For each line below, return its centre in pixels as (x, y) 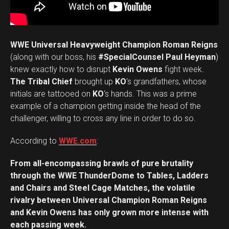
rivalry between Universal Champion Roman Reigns (109, 200)
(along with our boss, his (54, 57)
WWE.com (78, 141)
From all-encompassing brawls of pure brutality (102, 163)
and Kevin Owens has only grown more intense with (109, 212)
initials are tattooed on (51, 94)
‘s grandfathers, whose (166, 82)
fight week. (183, 69)
